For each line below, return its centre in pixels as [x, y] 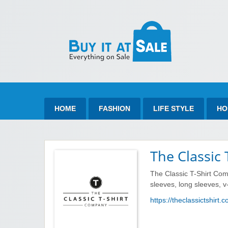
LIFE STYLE [174, 108]
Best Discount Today [77, 71]
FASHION [115, 108]
